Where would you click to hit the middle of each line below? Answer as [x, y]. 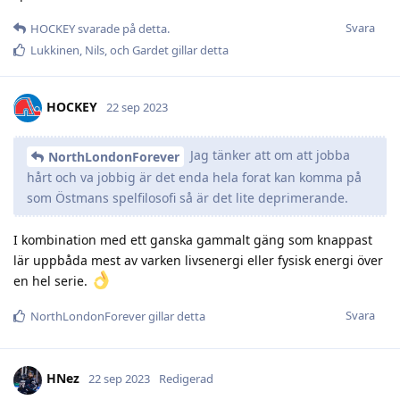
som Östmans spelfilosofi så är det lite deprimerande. [187, 197]
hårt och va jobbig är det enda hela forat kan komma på [194, 177]
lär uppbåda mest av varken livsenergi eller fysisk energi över [198, 260]
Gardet [150, 50]
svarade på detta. [122, 28]
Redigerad [186, 379]
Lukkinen [55, 50]
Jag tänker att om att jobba [268, 154]
